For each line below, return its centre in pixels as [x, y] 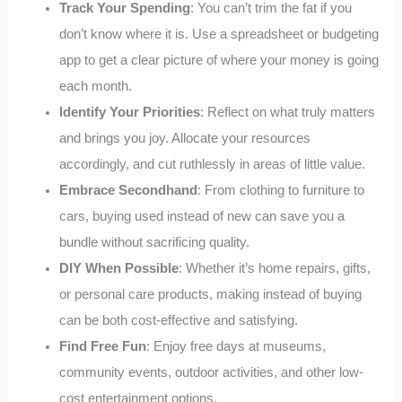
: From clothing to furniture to [281, 190]
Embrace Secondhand [129, 190]
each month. [96, 86]
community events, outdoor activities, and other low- [212, 372]
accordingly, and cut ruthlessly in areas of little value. [213, 164]
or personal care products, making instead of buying [211, 294]
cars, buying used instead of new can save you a [202, 216]
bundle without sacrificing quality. [155, 242]
